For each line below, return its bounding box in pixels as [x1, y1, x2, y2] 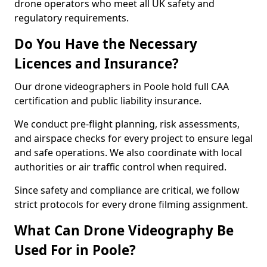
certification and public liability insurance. [14, 94, 201, 107]
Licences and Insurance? [14, 54, 179, 73]
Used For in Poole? [14, 241, 136, 259]
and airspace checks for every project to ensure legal [14, 132, 253, 145]
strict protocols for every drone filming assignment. [14, 198, 248, 211]
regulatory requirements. [14, 11, 129, 24]
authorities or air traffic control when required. [14, 160, 226, 173]
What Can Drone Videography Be [14, 221, 234, 240]
